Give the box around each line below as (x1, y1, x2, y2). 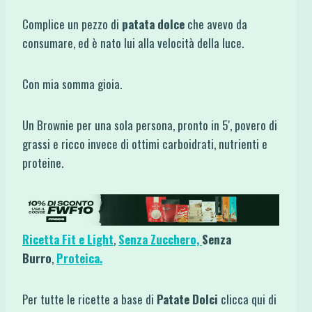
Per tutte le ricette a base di (22, 290, 157, 309)
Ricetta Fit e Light (22, 231, 114, 249)
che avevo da (185, 15, 247, 33)
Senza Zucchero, (118, 231, 202, 249)
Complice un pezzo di (22, 15, 122, 33)
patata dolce (122, 15, 185, 33)
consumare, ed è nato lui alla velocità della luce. (22, 33, 244, 52)
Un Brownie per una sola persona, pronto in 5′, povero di (22, 116, 277, 134)
